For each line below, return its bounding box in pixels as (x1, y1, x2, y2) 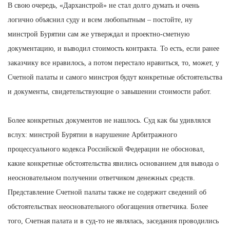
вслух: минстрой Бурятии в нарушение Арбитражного (8, 130, 177, 139)
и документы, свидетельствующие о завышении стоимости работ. (8, 87, 214, 95)
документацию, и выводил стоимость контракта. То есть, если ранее (8, 44, 219, 52)
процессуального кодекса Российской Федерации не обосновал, (8, 145, 205, 153)
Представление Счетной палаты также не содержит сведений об (8, 188, 206, 196)
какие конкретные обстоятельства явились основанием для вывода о (8, 159, 219, 167)
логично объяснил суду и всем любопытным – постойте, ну (8, 15, 193, 24)
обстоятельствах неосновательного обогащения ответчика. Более (8, 202, 208, 210)
